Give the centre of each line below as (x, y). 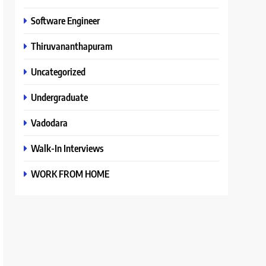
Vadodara (50, 123)
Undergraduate (60, 97)
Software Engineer (66, 20)
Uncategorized (58, 72)
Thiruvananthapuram (72, 46)
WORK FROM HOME (70, 174)
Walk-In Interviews (67, 148)
